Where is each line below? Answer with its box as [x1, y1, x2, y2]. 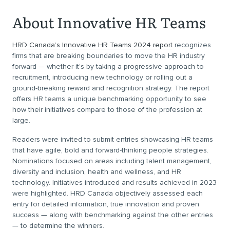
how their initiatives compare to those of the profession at [12, 105, 202, 114]
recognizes [172, 41, 211, 49]
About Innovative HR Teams [12, 11, 206, 33]
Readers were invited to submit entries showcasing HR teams [12, 135, 213, 144]
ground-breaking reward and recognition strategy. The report [12, 84, 209, 92]
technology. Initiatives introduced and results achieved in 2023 [12, 178, 217, 187]
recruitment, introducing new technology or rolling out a [12, 73, 193, 82]
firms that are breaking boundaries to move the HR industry [12, 51, 205, 60]
